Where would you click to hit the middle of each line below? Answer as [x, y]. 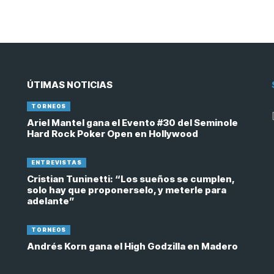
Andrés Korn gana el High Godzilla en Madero [132, 246]
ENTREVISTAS [57, 162]
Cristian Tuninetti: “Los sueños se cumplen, [131, 179]
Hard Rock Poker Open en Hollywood [113, 134]
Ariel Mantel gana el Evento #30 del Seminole [132, 123]
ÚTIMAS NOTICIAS [70, 85]
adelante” [51, 201]
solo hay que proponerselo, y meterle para [127, 190]
